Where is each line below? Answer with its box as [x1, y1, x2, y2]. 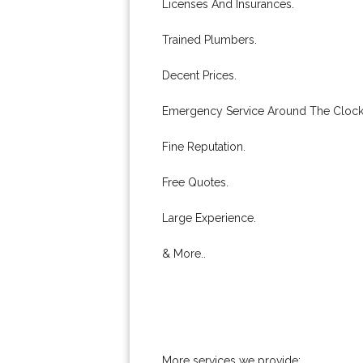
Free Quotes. [162, 176, 228, 189]
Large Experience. [162, 211, 256, 224]
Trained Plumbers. [162, 33, 257, 46]
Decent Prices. [162, 69, 237, 82]
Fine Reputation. [162, 140, 246, 153]
